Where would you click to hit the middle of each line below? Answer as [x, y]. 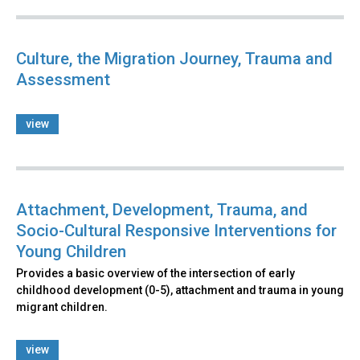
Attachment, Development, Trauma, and [162, 209]
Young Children [71, 251]
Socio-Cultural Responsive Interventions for [176, 230]
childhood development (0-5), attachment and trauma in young [180, 290]
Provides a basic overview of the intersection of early [155, 273]
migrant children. [62, 307]
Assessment [63, 79]
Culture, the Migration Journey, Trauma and [174, 58]
